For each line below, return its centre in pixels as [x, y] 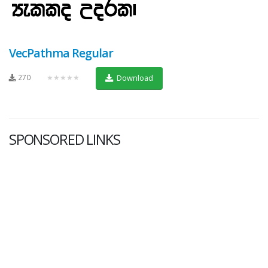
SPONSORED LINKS [65, 139]
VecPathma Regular [61, 53]
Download [134, 78]
